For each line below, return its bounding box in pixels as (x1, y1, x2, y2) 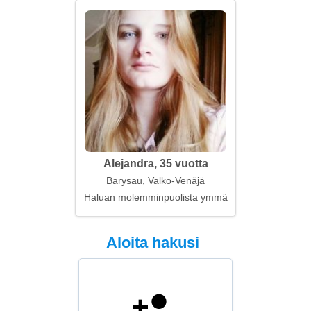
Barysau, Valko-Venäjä (106, 175, 205, 186)
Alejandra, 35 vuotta (103, 158, 208, 169)
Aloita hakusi (106, 234, 199, 251)
